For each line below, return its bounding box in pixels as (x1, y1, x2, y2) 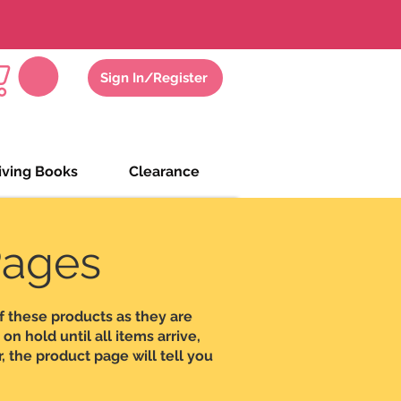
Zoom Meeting (112, 15, 206, 31)
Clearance (129, 163, 200, 181)
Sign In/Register (100, 69, 208, 86)
